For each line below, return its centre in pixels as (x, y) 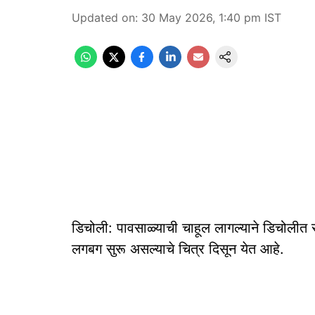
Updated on (103, 18)
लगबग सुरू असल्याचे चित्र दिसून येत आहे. (178, 249)
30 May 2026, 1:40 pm (201, 18)
